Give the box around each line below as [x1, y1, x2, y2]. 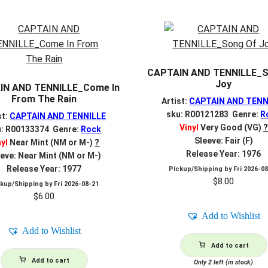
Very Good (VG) [198, 123, 261, 133]
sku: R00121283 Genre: [166, 109, 261, 120]
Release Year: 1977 [7, 164, 82, 174]
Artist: [162, 96, 190, 106]
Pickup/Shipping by [169, 165, 234, 173]
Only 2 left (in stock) [194, 258, 254, 266]
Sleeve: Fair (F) [194, 136, 253, 146]
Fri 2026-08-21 [54, 180, 99, 188]
